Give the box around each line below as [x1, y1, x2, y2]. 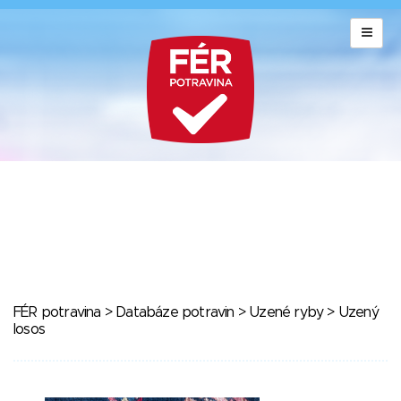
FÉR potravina [13, 305, 101, 320]
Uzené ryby [249, 305, 324, 320]
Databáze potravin [115, 305, 235, 320]
